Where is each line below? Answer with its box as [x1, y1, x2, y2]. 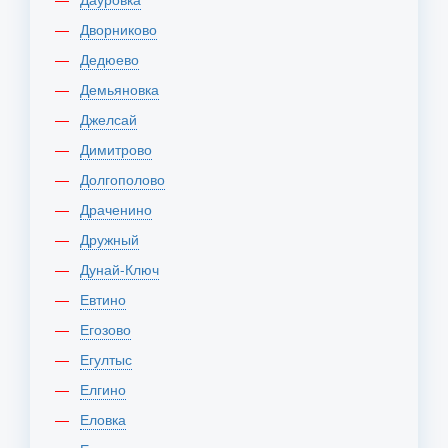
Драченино [89, 199, 152, 219]
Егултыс [89, 349, 132, 369]
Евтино [89, 289, 126, 309]
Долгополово [89, 169, 165, 189]
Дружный [89, 229, 139, 249]
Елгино [89, 379, 126, 399]
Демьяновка [89, 79, 159, 99]
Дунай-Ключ [89, 259, 159, 279]
